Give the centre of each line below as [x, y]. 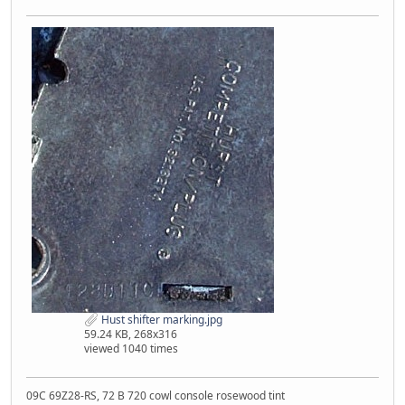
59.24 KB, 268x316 [130, 334]
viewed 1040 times [131, 349]
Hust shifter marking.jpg [160, 319]
